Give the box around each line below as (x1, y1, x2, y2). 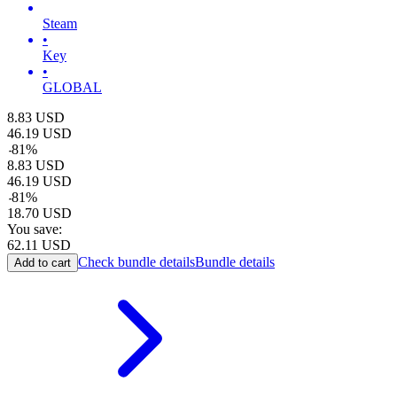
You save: (7, 221, 62, 237)
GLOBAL (43, 79, 102, 95)
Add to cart (14, 255, 71, 269)
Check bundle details (78, 253, 195, 269)
